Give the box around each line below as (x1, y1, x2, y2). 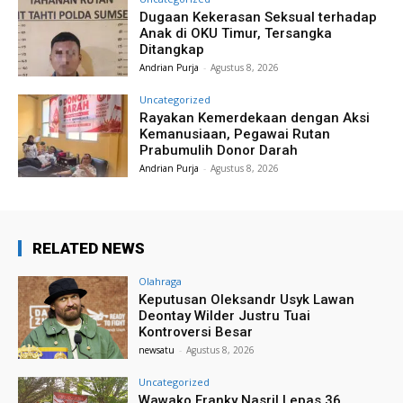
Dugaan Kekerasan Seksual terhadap (139, 9, 378, 26)
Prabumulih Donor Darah (139, 142, 299, 159)
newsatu (139, 343, 175, 356)
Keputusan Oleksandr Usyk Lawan (139, 291, 355, 308)
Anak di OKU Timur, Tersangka (139, 25, 333, 42)
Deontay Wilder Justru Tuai (139, 307, 311, 324)
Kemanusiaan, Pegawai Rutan (139, 126, 331, 143)
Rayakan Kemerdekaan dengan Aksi (139, 110, 371, 127)
